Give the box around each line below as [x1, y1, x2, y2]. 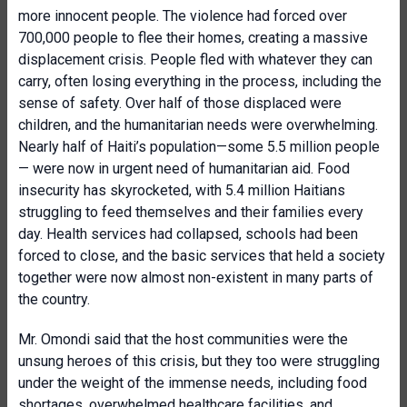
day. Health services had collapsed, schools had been [18, 225, 358, 243]
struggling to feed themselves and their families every [18, 203, 363, 221]
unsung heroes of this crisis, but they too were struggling [18, 352, 380, 370]
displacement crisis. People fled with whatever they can [18, 51, 372, 68]
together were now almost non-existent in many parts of [18, 269, 373, 286]
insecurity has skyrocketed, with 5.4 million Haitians [18, 182, 345, 199]
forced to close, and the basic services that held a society [18, 247, 385, 264]
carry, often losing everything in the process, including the [18, 73, 382, 90]
